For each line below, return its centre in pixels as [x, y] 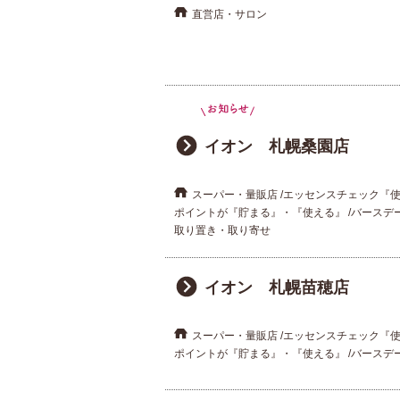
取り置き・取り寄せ [222, 230]
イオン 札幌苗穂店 [276, 287]
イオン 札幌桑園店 [276, 146]
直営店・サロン [229, 15]
